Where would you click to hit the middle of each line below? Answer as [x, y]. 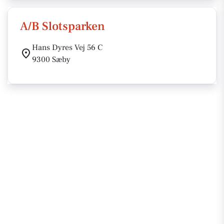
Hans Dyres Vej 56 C [67, 47]
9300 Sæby [51, 59]
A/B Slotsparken [62, 26]
